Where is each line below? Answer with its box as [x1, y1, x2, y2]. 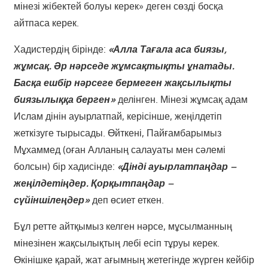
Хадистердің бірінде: [13, 43, 108, 56]
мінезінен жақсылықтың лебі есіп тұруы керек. [13, 237, 220, 249]
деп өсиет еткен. [89, 194, 164, 206]
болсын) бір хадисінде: [13, 160, 117, 173]
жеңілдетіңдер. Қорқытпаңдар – [13, 177, 173, 190]
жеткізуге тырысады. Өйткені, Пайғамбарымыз [13, 127, 221, 139]
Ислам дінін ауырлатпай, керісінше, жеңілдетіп [13, 110, 222, 123]
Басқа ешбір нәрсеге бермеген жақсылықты [13, 77, 232, 89]
